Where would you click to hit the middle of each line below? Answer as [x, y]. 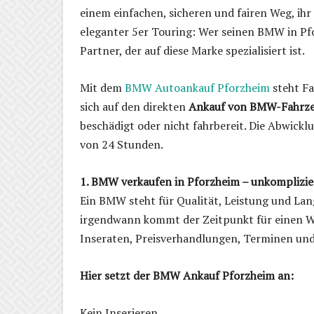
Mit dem [102, 88]
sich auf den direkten [134, 107]
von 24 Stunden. [122, 145]
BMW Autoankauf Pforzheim [197, 88]
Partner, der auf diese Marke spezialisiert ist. [192, 51]
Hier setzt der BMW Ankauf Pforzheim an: [187, 276]
